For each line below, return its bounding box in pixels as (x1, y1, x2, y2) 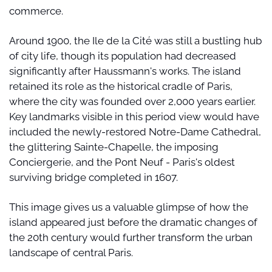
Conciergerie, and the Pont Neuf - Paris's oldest (9, 155, 235, 168)
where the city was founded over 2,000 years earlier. (9, 95, 256, 107)
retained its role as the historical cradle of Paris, (9, 80, 233, 92)
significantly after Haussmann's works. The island (9, 64, 241, 77)
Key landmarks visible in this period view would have (9, 110, 259, 123)
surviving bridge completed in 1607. (9, 171, 178, 183)
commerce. (9, 4, 63, 17)
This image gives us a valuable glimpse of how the (9, 200, 248, 213)
